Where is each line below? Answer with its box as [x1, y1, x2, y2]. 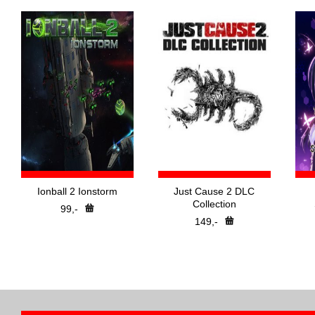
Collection [193, 198, 236, 210]
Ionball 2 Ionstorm [37, 186, 117, 197]
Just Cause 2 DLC [174, 186, 255, 197]
